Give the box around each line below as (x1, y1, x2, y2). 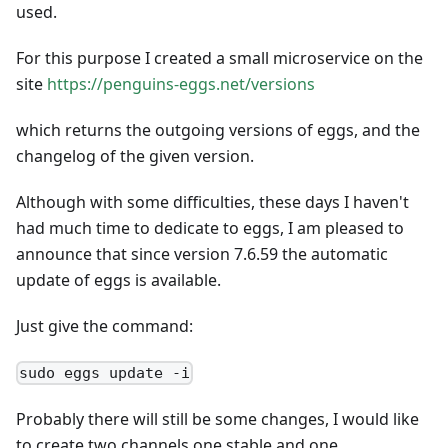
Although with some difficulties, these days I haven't (16, 190, 409, 213)
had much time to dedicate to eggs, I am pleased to (16, 216, 404, 239)
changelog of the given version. (16, 144, 254, 167)
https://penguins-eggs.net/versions (47, 72, 315, 95)
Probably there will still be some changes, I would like (16, 407, 419, 430)
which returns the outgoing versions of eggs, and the (16, 118, 420, 141)
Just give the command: (16, 314, 193, 337)
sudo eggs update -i (19, 363, 191, 382)
